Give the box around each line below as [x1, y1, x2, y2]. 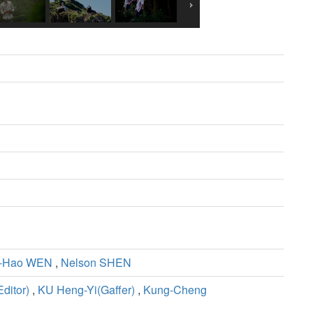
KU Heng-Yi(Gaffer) [38, 282, 135, 298]
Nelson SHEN [61, 254, 131, 271]
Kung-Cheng [143, 282, 207, 298]
